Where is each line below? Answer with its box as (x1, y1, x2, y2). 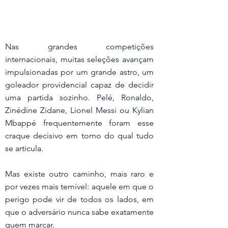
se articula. (5, 144, 43, 153)
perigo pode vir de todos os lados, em (5, 194, 154, 204)
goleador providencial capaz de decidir (5, 80, 154, 90)
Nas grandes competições (5, 42, 154, 51)
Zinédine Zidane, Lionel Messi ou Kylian (5, 105, 154, 115)
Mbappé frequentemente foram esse (5, 118, 154, 128)
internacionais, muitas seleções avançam (5, 54, 154, 64)
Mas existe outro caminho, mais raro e (5, 169, 154, 179)
